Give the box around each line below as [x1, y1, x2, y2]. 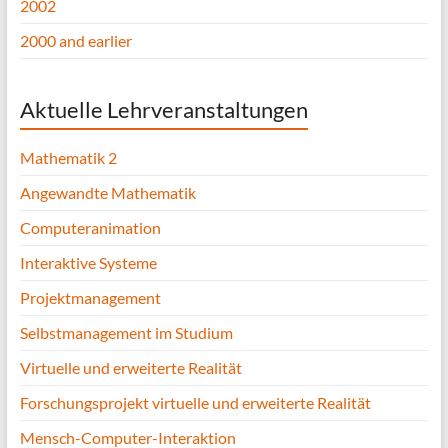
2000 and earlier [19, 31, 132, 51]
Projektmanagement [19, 288, 161, 308]
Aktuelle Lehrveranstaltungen [19, 96, 308, 124]
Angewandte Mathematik [19, 183, 196, 203]
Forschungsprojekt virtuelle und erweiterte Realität [19, 393, 371, 413]
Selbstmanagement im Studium [19, 323, 233, 343]
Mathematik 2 [19, 148, 117, 168]
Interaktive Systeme [19, 253, 157, 273]
